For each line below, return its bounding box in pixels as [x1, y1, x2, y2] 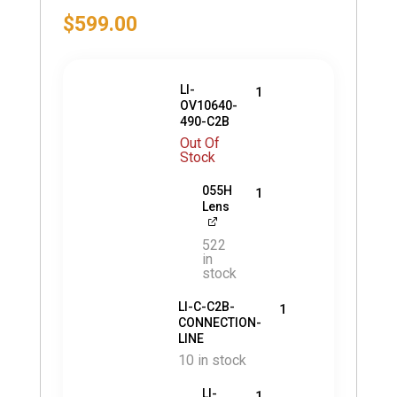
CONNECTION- [177, 315, 261, 330]
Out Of [180, 134, 221, 152]
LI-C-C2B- [177, 299, 235, 314]
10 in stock [177, 351, 246, 369]
